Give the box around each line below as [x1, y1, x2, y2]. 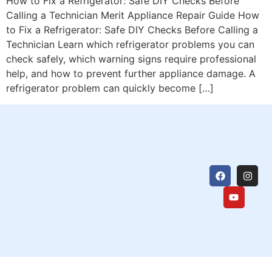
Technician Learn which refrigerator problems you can [6, 38, 254, 51]
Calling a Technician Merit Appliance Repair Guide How [6, 9, 259, 22]
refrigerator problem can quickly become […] [6, 82, 214, 95]
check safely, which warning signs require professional [6, 53, 256, 66]
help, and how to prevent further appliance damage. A [6, 67, 256, 80]
